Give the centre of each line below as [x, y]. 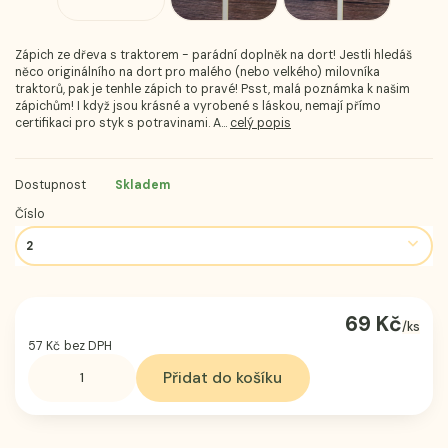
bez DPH [88, 345]
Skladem [142, 184]
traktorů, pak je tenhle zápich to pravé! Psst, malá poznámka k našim [212, 88]
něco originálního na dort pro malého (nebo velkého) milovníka [197, 71]
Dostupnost [50, 184]
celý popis [260, 122]
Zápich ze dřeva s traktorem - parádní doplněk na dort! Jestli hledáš [213, 54]
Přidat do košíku [223, 378]
